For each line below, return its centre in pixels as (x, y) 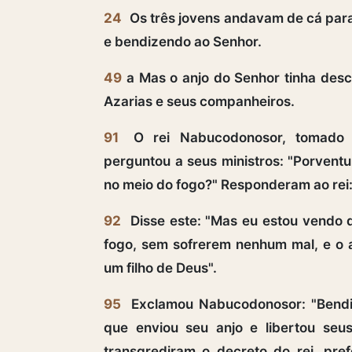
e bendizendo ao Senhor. (183, 41)
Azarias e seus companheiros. (199, 101)
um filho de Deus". (160, 268)
